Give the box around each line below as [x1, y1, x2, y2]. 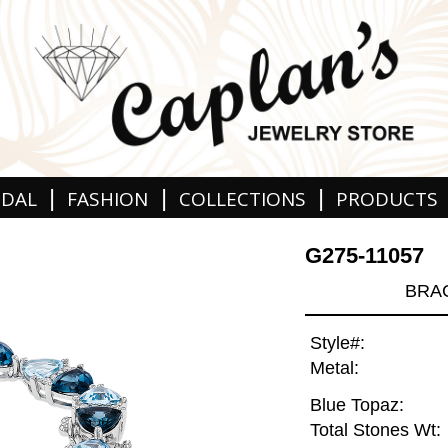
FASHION [67, 185, 149, 212]
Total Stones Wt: [309, 420, 441, 441]
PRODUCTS [335, 185, 438, 212]
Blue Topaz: [309, 395, 404, 416]
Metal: [309, 358, 359, 379]
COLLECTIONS [178, 185, 306, 212]
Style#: [309, 333, 365, 354]
